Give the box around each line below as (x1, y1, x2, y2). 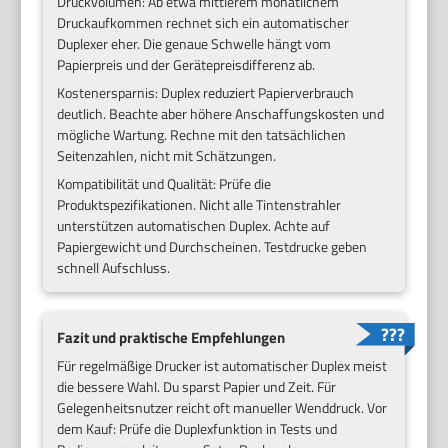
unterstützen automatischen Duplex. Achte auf (57, 214, 331, 236)
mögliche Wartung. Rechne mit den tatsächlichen (57, 123, 347, 145)
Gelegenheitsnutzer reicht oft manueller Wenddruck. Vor (57, 397, 388, 419)
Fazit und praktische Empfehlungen (57, 325, 286, 349)
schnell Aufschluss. (57, 256, 171, 278)
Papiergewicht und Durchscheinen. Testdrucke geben (57, 235, 368, 257)
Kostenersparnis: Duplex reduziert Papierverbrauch (57, 81, 355, 103)
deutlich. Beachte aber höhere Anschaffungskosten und (57, 102, 385, 124)
